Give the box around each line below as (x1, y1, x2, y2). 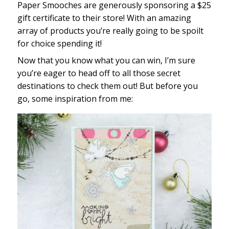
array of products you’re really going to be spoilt (17, 25, 203, 37)
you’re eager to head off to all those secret (17, 67, 180, 79)
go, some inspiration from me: (17, 93, 133, 105)
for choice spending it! (17, 38, 102, 50)
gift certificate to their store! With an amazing (17, 12, 191, 24)
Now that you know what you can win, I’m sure (17, 55, 195, 66)
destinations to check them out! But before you (17, 80, 198, 92)
